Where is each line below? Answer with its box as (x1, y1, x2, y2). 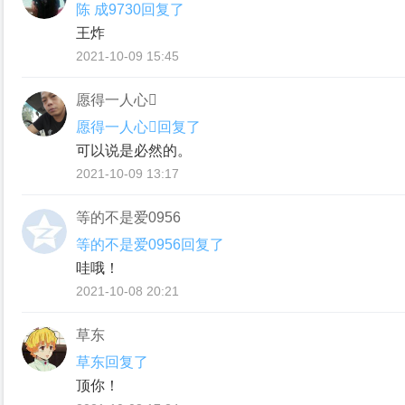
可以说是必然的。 (76, 143, 192, 158)
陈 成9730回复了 (76, 2, 184, 17)
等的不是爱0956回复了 (76, 237, 224, 252)
